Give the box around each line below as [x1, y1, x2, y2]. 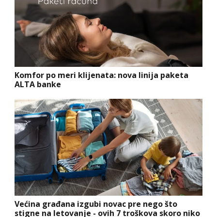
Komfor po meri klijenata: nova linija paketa [15, 70, 188, 81]
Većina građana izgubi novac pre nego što [15, 199, 177, 210]
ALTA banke [15, 79, 61, 90]
